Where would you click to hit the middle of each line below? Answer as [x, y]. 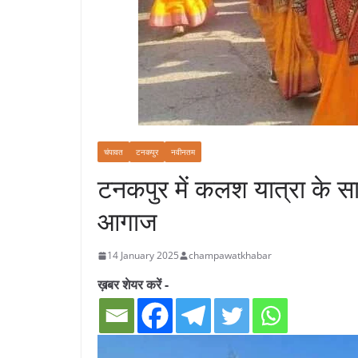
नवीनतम [183, 152]
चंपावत [113, 152]
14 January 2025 [143, 256]
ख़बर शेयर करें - [133, 285]
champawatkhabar [230, 256]
